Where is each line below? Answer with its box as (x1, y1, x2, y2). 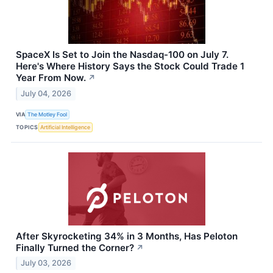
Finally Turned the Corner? (16, 241, 134, 253)
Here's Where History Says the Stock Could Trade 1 (16, 60, 244, 72)
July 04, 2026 (21, 88, 72, 98)
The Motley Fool (27, 111, 68, 118)
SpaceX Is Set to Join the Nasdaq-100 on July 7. (16, 48, 229, 60)
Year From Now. (16, 71, 86, 83)
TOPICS (16, 124, 38, 130)
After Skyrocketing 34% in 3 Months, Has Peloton (16, 230, 238, 242)
